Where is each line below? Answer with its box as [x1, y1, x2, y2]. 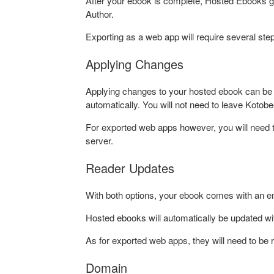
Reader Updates [86, 159, 174, 177]
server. [86, 134, 113, 147]
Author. [86, 7, 116, 21]
